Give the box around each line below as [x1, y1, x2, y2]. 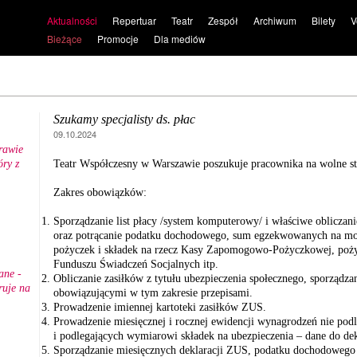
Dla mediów [153, 32, 206, 45]
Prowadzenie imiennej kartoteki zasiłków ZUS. [53, 301, 266, 313]
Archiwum [253, 14, 296, 27]
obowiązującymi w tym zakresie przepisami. [53, 287, 253, 299]
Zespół [207, 14, 238, 27]
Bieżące [46, 32, 82, 45]
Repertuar [112, 14, 156, 27]
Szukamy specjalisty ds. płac [53, 112, 195, 126]
